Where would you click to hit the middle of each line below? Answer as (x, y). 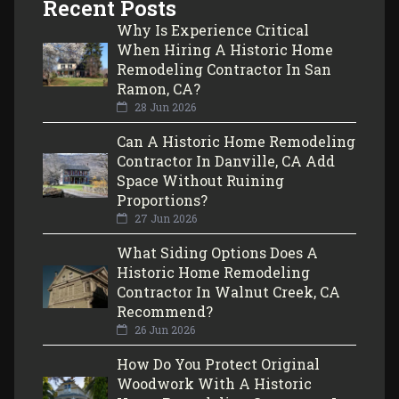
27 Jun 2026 (164, 218)
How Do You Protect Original (219, 363)
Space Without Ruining (200, 180)
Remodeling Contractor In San (224, 69)
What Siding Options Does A (217, 252)
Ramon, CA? (159, 88)
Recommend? (164, 311)
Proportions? (162, 199)
